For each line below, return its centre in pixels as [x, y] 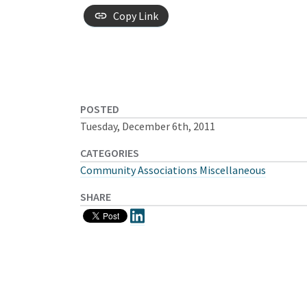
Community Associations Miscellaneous [173, 170]
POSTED [100, 109]
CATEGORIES [110, 153]
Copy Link [136, 16]
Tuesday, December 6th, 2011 [148, 126]
